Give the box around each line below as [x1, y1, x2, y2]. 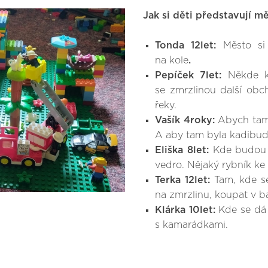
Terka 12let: [155, 175, 210, 185]
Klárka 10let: [155, 205, 215, 215]
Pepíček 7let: [155, 71, 222, 81]
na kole [155, 56, 188, 66]
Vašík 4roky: [155, 115, 215, 126]
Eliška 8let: [155, 145, 209, 156]
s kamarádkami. [155, 220, 228, 230]
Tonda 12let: [155, 41, 217, 51]
